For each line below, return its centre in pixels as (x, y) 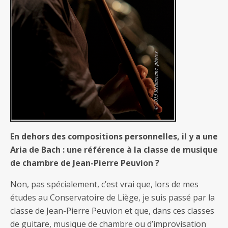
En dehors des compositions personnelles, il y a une (114, 136)
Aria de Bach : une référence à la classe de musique (114, 149)
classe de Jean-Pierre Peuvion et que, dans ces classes (112, 210)
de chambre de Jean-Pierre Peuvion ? (85, 163)
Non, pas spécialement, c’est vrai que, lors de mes (104, 184)
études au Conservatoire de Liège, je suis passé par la (112, 197)
